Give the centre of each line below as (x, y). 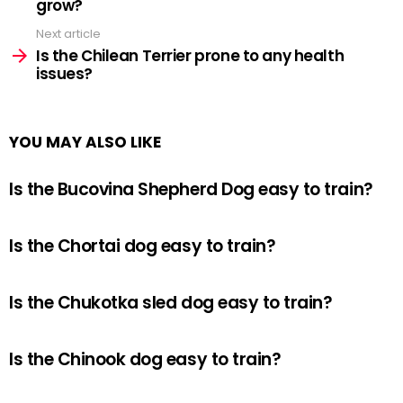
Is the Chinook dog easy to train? (145, 359)
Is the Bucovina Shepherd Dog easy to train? (191, 189)
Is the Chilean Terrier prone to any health (190, 56)
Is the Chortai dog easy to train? (143, 246)
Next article (68, 33)
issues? (65, 74)
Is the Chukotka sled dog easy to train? (171, 303)
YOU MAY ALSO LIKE (85, 142)
